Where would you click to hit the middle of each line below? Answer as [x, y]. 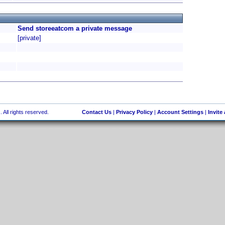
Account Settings [180, 112]
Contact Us [96, 112]
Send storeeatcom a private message [75, 28]
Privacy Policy [134, 112]
